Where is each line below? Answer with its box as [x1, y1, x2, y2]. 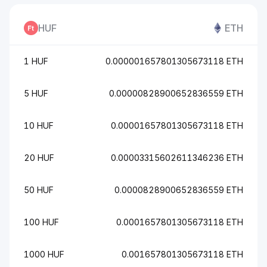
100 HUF [24, 217, 59, 227]
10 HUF [24, 120, 54, 131]
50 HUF [24, 185, 54, 195]
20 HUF [24, 153, 54, 163]
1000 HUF [24, 249, 64, 259]
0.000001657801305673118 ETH [105, 56, 243, 66]
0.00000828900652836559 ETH [109, 88, 243, 98]
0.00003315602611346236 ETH [111, 153, 243, 163]
